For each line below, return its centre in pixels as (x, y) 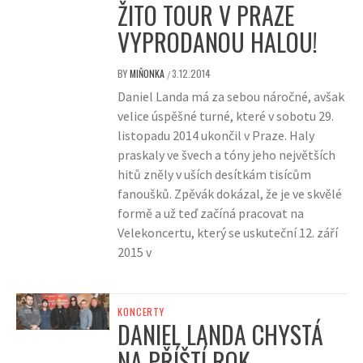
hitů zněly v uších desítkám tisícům (215, 175)
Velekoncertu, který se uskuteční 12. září (228, 233)
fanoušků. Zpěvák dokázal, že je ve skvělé (230, 194)
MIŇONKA (149, 74)
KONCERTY (141, 312)
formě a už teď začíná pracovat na (211, 214)
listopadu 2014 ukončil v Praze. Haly (216, 136)
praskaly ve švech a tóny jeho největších (227, 155)
